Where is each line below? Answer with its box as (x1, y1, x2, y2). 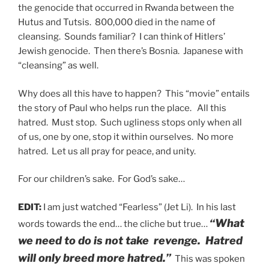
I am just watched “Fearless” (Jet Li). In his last (41, 201, 236, 213)
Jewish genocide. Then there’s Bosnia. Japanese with (18, 46, 243, 57)
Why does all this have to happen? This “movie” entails (18, 88, 250, 99)
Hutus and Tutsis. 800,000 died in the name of (18, 17, 216, 28)
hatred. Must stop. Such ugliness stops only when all (18, 116, 242, 128)
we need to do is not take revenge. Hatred (18, 234, 243, 247)
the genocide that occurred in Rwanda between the (18, 2, 234, 14)
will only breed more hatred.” (18, 251, 171, 264)
